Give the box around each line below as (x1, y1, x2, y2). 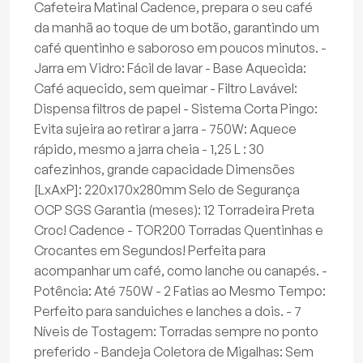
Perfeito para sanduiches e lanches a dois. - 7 (34, 303, 301, 320)
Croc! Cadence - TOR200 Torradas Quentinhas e (34, 222, 323, 239)
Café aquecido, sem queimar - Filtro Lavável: (34, 80, 297, 97)
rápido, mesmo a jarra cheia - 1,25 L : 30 (34, 141, 264, 158)
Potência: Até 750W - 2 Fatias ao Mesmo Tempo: (34, 283, 326, 300)
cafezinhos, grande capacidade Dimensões (34, 161, 295, 178)
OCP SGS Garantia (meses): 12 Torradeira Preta (34, 202, 314, 219)
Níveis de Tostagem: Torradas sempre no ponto (34, 323, 318, 340)
